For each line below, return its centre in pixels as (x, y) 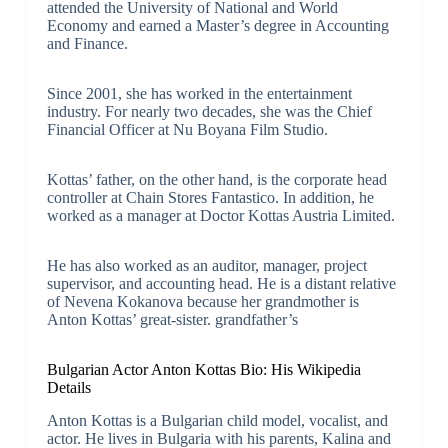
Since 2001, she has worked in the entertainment (199, 93)
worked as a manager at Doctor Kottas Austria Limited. (220, 215)
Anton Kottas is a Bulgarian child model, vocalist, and (217, 420)
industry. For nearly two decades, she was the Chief (209, 111)
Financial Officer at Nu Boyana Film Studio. (187, 129)
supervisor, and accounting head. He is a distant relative (221, 283)
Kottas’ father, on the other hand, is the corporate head (216, 179)
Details (68, 387)
